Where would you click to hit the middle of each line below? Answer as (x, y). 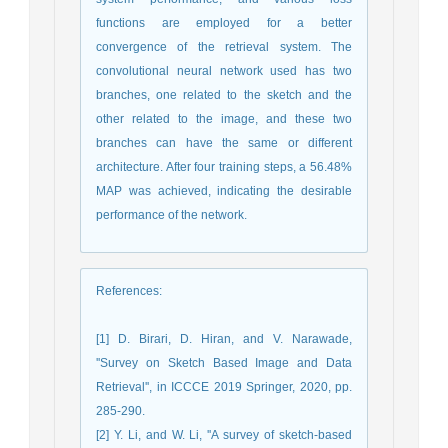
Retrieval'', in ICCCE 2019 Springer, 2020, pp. (224, 386)
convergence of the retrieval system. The (224, 46)
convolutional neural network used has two (224, 70)
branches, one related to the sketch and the (224, 94)
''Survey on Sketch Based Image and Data (224, 362)
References (127, 290)
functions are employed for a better (224, 22)
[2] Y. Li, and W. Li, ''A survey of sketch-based (224, 434)
